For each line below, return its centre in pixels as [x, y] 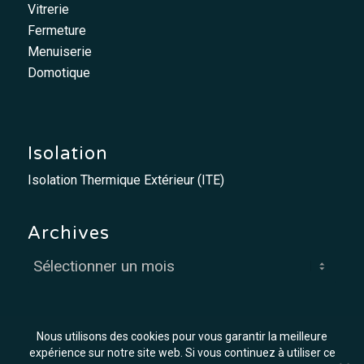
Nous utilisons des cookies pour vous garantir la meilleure [182, 336]
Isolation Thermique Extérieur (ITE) [126, 180]
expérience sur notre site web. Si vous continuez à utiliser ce [182, 353]
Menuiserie [59, 51]
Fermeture [56, 30]
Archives [68, 234]
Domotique [58, 72]
